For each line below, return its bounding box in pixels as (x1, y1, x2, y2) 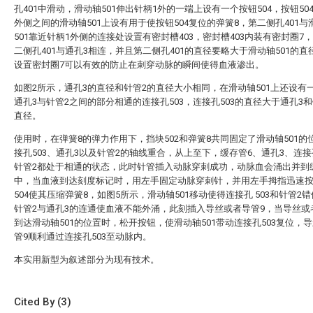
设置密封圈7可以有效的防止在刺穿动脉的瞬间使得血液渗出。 (14, 59, 264, 70)
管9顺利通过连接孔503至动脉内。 (14, 231, 152, 242)
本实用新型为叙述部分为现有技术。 (14, 254, 159, 265)
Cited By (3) (14, 296, 71, 308)
